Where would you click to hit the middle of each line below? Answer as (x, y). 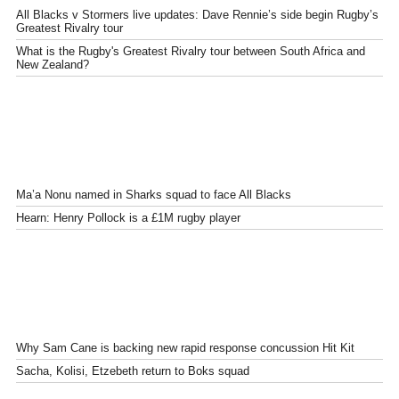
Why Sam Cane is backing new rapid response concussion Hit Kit (185, 347)
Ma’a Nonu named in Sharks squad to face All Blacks (154, 194)
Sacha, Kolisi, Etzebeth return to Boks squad (133, 370)
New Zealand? (53, 64)
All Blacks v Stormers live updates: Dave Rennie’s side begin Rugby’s (197, 14)
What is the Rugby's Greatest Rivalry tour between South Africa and (191, 51)
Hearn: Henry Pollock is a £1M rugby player (128, 217)
